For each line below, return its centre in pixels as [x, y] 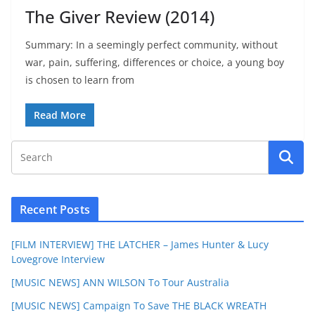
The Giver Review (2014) [120, 17]
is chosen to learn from [80, 80]
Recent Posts [55, 210]
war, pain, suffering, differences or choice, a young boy [155, 62]
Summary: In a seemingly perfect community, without [152, 45]
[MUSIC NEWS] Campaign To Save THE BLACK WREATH [139, 306]
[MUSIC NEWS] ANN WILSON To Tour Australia [120, 282]
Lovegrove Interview [58, 259]
